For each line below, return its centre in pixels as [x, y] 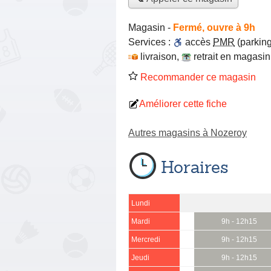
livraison [158, 56]
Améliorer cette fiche [183, 103]
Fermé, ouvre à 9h [214, 27]
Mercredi [146, 239]
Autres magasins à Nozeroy [188, 132]
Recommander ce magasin [197, 77]
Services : [151, 42]
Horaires [195, 167]
